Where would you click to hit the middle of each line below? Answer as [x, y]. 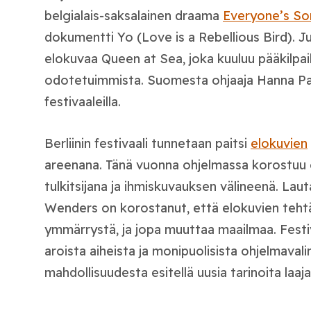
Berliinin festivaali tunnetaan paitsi [148, 143]
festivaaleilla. [83, 101]
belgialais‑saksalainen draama [134, 15]
